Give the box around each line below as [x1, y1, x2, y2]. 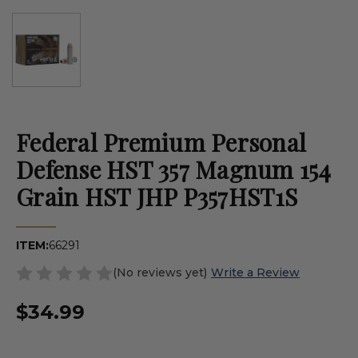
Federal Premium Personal [16, 125, 306, 158]
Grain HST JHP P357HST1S [16, 180, 297, 213]
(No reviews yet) [113, 265, 207, 280]
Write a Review [210, 265, 300, 280]
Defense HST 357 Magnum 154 [16, 153, 332, 185]
